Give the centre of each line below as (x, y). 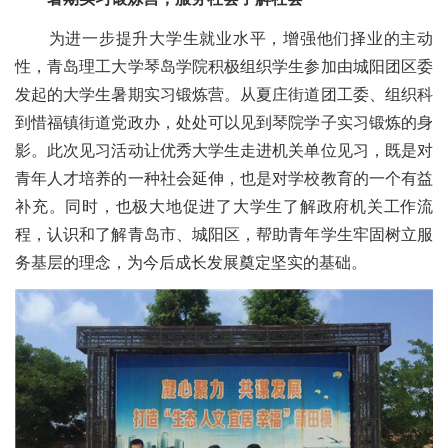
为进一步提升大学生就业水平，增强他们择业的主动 (224, 39)
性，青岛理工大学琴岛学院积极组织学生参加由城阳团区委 (224, 67)
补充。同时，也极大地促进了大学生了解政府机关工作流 (224, 207)
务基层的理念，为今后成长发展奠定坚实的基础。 (191, 263)
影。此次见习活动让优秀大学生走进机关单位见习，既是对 (224, 151)
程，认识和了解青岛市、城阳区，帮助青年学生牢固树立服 (224, 235)
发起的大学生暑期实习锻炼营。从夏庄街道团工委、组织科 (224, 95)
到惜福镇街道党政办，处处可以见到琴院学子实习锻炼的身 (224, 123)
